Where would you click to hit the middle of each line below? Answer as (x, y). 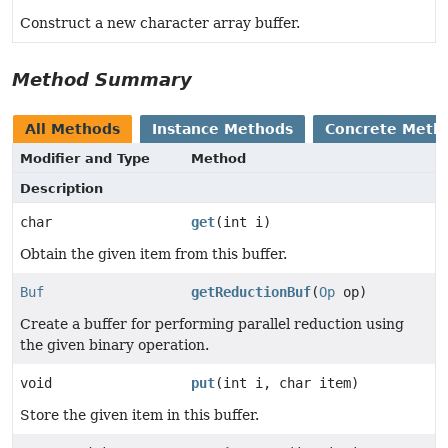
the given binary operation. (114, 344)
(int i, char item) (287, 382)
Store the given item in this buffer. (139, 414)
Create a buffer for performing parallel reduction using (212, 323)
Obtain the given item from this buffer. (153, 253)
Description (61, 188)
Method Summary (102, 79)
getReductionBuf (251, 291)
